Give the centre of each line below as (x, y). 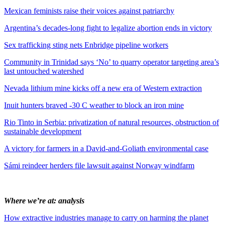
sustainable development (43, 131)
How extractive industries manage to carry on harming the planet (106, 217)
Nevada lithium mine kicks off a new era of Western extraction (103, 88)
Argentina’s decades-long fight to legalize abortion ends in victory (108, 28)
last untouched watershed (44, 71)
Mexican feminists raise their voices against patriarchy (89, 11)
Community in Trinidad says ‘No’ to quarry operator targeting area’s (111, 62)
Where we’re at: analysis (44, 200)
